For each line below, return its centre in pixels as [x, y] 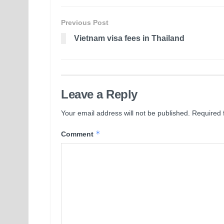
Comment [78, 134]
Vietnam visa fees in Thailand [129, 38]
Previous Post [85, 22]
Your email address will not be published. [125, 113]
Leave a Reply [99, 94]
